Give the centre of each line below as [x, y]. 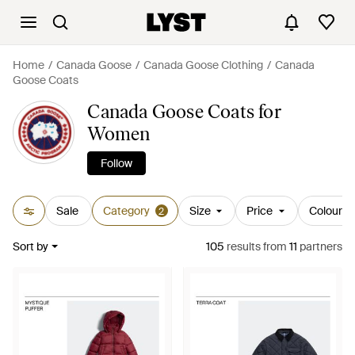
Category [126, 211]
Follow [117, 163]
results [242, 246]
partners [320, 246]
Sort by [31, 246]
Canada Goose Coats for [184, 111]
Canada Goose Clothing [203, 65]
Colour [325, 211]
